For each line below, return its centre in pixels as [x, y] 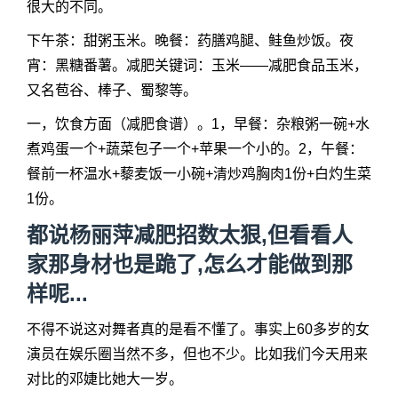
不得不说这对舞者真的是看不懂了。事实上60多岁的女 [198, 329]
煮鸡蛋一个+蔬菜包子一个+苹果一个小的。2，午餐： [195, 149]
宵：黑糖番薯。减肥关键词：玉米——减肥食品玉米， [197, 65]
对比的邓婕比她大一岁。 [105, 379]
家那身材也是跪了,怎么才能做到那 [190, 264]
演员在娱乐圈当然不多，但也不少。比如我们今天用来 [197, 354]
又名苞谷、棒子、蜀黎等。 [112, 90]
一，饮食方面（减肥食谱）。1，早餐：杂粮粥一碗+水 [198, 124]
